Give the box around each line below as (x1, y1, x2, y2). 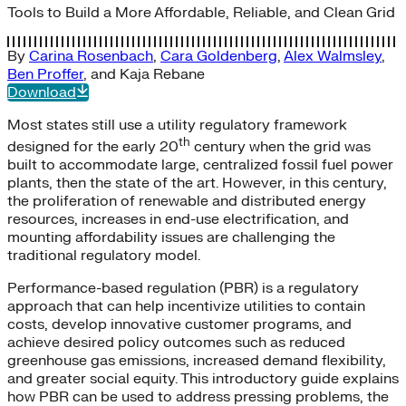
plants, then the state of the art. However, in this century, (7, 174, 387, 193)
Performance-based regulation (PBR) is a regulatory (7, 279, 359, 298)
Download (7, 82, 76, 101)
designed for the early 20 (7, 138, 179, 157)
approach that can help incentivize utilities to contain (7, 297, 365, 316)
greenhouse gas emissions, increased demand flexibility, (7, 352, 386, 371)
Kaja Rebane (120, 64, 205, 83)
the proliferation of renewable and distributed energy (7, 192, 366, 211)
